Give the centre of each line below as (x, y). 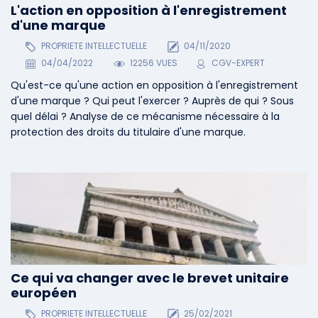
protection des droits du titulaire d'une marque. (128, 132)
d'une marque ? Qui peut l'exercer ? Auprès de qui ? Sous (152, 101)
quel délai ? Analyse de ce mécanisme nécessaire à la (145, 117)
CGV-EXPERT (238, 63)
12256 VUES (153, 63)
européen (44, 292)
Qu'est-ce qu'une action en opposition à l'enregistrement (154, 86)
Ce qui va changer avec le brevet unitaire (150, 278)
